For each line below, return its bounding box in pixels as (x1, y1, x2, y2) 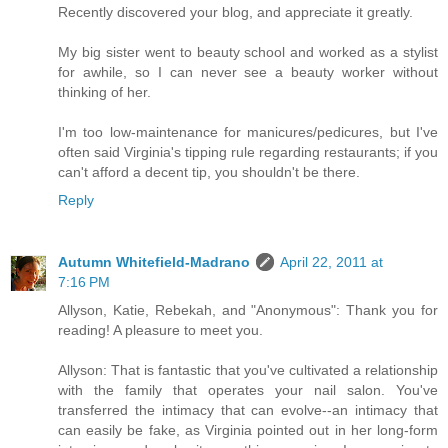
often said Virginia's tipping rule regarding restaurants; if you (58, 143, 438, 160)
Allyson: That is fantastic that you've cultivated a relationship (58, 361, 438, 378)
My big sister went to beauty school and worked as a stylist (58, 43, 438, 60)
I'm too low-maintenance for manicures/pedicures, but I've (58, 123, 438, 140)
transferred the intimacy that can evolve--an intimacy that (58, 401, 438, 418)
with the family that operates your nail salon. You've (58, 381, 438, 398)
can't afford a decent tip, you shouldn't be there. (58, 163, 360, 180)
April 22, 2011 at (280, 253, 383, 270)
